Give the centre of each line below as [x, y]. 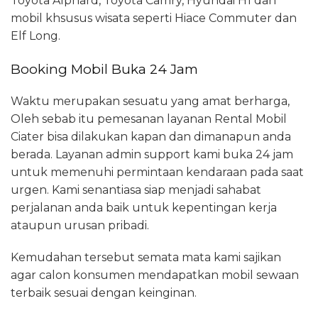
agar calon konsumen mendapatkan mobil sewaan [155, 275]
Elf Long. [35, 35]
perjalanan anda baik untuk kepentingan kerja [144, 208]
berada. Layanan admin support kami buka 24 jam [152, 155]
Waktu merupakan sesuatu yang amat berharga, [150, 102]
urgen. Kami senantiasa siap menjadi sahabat [136, 190]
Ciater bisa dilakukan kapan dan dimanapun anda [151, 137]
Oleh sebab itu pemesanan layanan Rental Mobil [149, 119]
